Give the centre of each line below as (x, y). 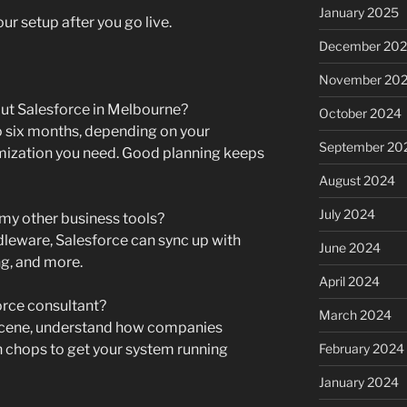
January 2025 (358, 13)
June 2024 (349, 248)
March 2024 (355, 315)
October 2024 (360, 114)
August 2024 (357, 181)
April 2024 (349, 282)
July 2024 (347, 214)
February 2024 (361, 349)
